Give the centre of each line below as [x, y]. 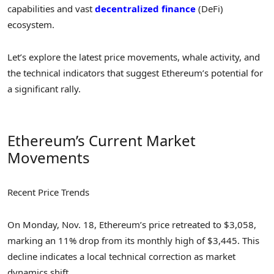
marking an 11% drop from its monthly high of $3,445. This [133, 240]
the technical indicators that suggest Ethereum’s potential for [135, 72]
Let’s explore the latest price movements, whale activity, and [134, 57]
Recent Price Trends [48, 192]
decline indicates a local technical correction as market [121, 256]
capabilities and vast [51, 9]
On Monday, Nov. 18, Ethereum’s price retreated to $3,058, [132, 224]
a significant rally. [44, 88]
